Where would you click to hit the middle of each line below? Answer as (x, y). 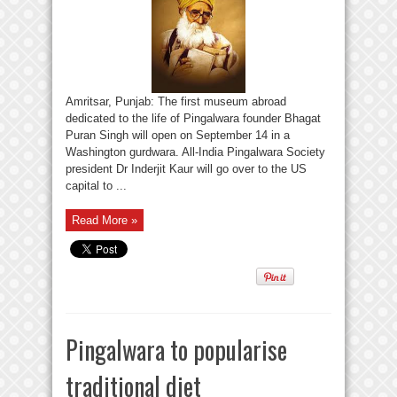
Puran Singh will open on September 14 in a (178, 136)
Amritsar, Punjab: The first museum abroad (176, 102)
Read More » (105, 221)
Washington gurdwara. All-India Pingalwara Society (195, 152)
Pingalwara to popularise (176, 350)
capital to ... (96, 186)
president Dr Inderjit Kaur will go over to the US (186, 169)
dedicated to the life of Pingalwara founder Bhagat (193, 119)
